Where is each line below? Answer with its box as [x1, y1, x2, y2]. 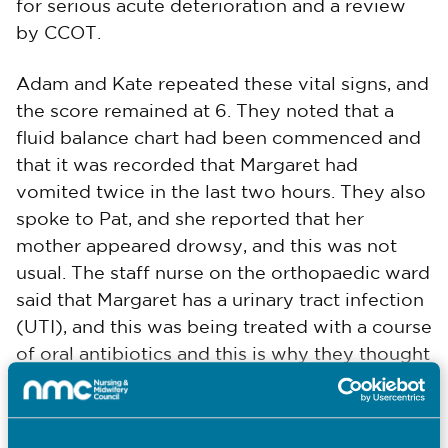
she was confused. [16, 374, 179, 390]
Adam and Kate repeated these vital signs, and [16, 77, 429, 93]
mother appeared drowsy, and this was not [16, 239, 397, 255]
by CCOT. [16, 26, 101, 42]
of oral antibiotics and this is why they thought [16, 347, 430, 363]
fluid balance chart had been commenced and [16, 131, 421, 147]
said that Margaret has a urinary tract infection [16, 293, 424, 309]
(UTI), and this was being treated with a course [16, 320, 432, 336]
